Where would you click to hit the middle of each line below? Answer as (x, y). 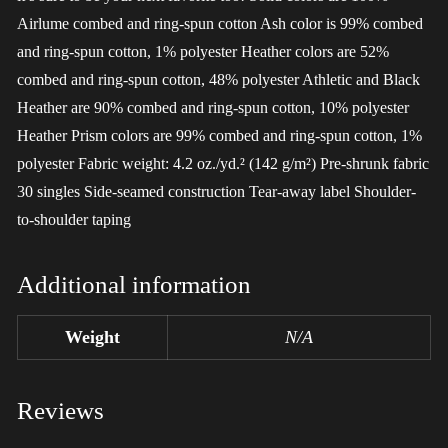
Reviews (60, 411)
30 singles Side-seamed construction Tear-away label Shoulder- (216, 192)
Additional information (134, 285)
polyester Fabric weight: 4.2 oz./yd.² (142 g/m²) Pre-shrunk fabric (223, 164)
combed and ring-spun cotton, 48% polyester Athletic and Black (218, 80)
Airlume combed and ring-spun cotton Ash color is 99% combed (220, 24)
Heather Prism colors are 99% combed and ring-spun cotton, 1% (219, 136)
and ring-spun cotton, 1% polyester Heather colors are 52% (203, 52)
